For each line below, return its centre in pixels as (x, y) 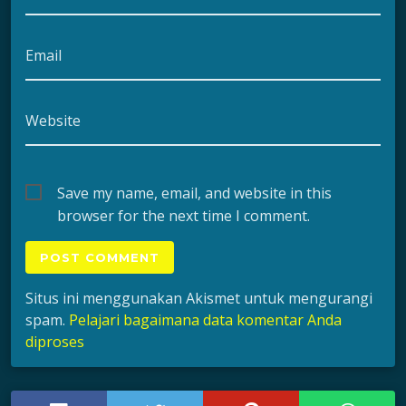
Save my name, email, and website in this (194, 193)
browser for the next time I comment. (184, 216)
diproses (55, 342)
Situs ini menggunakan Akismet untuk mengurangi (199, 299)
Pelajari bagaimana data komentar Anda (205, 320)
